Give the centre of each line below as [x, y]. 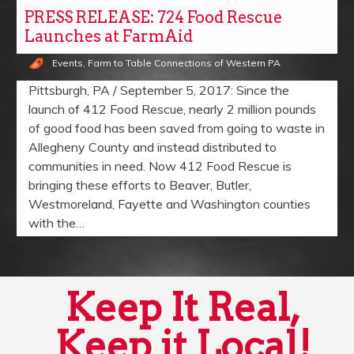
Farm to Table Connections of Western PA [184, 62]
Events [68, 62]
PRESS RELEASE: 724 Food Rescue [153, 17]
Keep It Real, [183, 307]
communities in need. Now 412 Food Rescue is [160, 166]
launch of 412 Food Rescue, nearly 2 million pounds [172, 109]
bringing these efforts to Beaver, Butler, [140, 185]
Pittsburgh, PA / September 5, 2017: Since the [159, 90]
